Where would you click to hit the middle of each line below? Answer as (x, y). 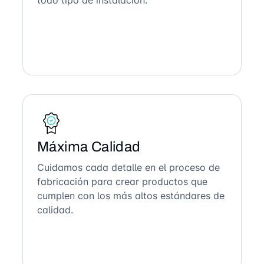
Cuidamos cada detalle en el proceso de (128, 167)
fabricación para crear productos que (122, 181)
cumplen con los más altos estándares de (131, 196)
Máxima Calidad (89, 147)
